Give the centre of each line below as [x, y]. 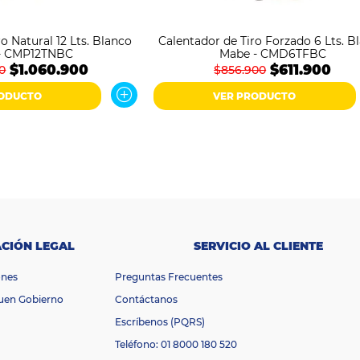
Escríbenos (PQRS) [160, 321]
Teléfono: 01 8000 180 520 [176, 344]
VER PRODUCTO [255, 96]
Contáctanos [147, 299]
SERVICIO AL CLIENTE [258, 245]
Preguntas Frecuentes [169, 276]
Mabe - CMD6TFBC [272, 53]
